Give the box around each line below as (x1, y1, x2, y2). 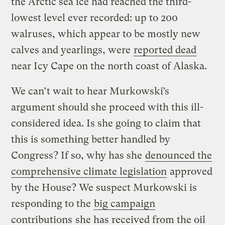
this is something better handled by (11, 133, 171, 145)
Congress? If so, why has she (11, 149, 145, 161)
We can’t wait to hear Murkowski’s (11, 85, 170, 97)
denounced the (145, 149, 212, 161)
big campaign (94, 197, 156, 209)
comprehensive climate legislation (11, 165, 167, 177)
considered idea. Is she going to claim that (11, 117, 201, 129)
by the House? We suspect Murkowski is (11, 181, 197, 193)
